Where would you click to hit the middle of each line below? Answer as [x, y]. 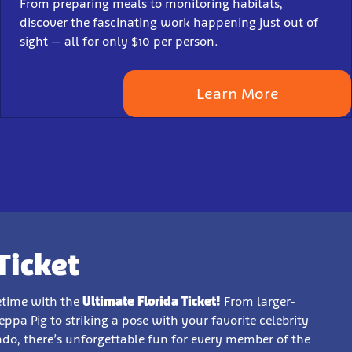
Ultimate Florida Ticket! [152, 301]
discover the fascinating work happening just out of [169, 22]
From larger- [258, 301]
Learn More [237, 93]
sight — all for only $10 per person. [119, 41]
